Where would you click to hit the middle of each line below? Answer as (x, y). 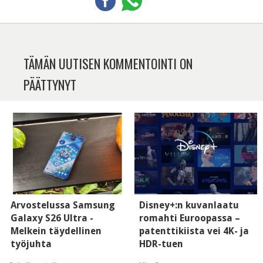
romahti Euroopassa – (190, 218)
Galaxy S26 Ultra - (52, 218)
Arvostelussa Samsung (63, 205)
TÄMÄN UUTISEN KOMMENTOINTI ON (108, 63)
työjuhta (31, 244)
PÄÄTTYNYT (50, 84)
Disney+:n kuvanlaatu (189, 205)
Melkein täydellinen (56, 231)
